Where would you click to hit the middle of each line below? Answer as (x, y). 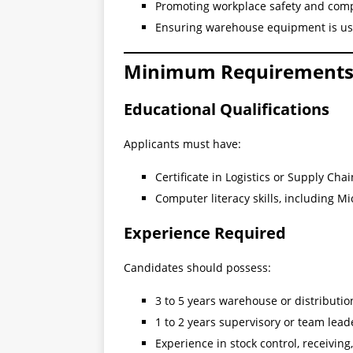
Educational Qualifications (227, 110)
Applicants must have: (182, 144)
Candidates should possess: (197, 268)
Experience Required (205, 233)
